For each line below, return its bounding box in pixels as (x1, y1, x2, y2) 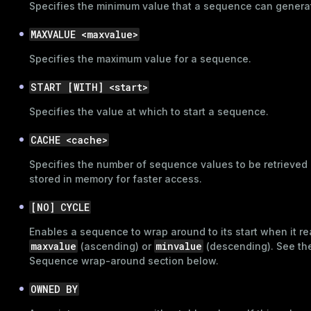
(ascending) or (78, 239, 154, 252)
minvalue (155, 239, 202, 253)
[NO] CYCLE (31, 200, 90, 214)
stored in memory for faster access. (29, 172, 202, 185)
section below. (145, 254, 219, 267)
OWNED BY (31, 282, 78, 296)
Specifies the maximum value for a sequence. (29, 52, 251, 65)
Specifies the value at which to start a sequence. (29, 105, 269, 117)
